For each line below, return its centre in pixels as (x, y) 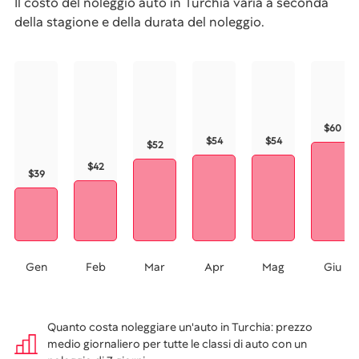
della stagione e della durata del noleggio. (139, 22)
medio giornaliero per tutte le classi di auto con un (177, 344)
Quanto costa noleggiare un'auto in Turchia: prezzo (180, 327)
